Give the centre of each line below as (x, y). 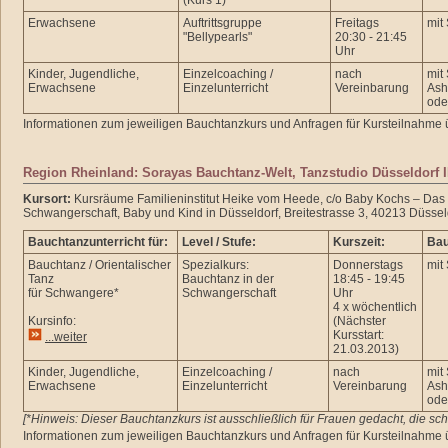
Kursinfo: (52, 321)
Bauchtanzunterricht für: (98, 242)
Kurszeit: (359, 242)
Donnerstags (368, 265)
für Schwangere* (73, 293)
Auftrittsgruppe (222, 23)
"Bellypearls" (217, 37)
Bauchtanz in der (228, 279)
